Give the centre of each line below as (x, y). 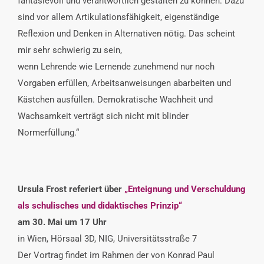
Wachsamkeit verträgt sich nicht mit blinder (103, 116)
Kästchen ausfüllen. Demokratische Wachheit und (115, 99)
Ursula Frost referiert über (71, 189)
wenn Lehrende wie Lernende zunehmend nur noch (116, 66)
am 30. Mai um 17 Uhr (62, 222)
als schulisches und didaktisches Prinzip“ (100, 205)
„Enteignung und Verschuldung (185, 189)
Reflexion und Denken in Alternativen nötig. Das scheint (126, 33)
